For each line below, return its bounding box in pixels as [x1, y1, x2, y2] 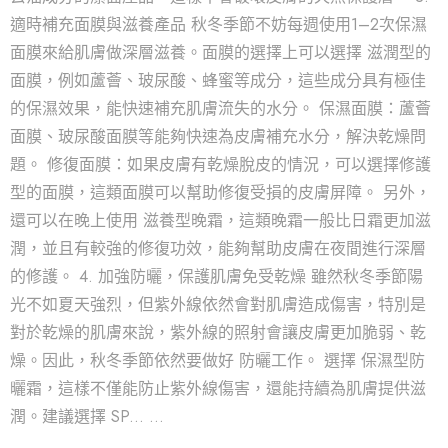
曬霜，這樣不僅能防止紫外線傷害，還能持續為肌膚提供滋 [10, 377, 426, 400]
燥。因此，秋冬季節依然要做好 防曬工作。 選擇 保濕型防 [10, 349, 425, 372]
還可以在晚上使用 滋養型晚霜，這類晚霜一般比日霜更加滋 [10, 209, 431, 232]
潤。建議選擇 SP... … [10, 405, 164, 428]
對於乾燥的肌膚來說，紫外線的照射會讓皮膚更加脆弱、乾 [10, 321, 426, 344]
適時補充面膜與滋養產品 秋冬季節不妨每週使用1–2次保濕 [10, 13, 427, 36]
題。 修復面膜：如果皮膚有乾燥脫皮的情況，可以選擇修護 [10, 153, 431, 176]
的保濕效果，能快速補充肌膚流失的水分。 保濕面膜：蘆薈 [10, 97, 431, 120]
